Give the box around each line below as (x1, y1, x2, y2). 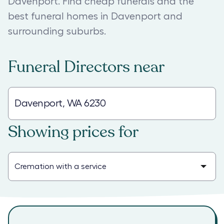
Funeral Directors (8, 56, 130, 78)
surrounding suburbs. (8, 26, 106, 36)
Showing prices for (8, 121, 138, 143)
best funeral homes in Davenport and (8, 11, 182, 21)
